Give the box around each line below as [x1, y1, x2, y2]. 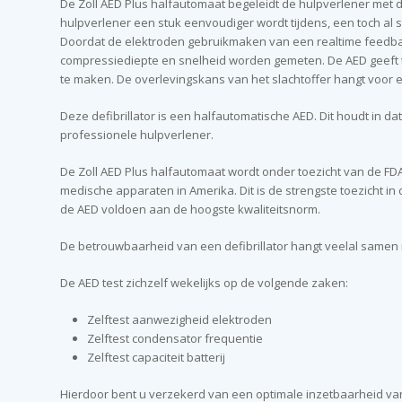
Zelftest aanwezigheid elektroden [87, 311, 273, 328]
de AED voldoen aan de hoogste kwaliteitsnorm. [60, 201, 321, 217]
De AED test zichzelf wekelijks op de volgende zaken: [60, 275, 349, 291]
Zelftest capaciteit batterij [87, 349, 226, 365]
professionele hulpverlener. [60, 127, 214, 143]
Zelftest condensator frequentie [87, 330, 264, 346]
